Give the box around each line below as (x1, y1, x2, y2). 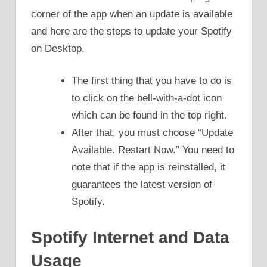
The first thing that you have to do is (72, 75, 232, 87)
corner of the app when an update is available (31, 8, 232, 20)
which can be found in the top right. (72, 110, 227, 122)
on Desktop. (31, 42, 85, 54)
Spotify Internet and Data (31, 228, 229, 247)
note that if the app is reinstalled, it (72, 162, 225, 173)
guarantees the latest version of (72, 179, 212, 191)
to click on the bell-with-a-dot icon (72, 92, 222, 104)
